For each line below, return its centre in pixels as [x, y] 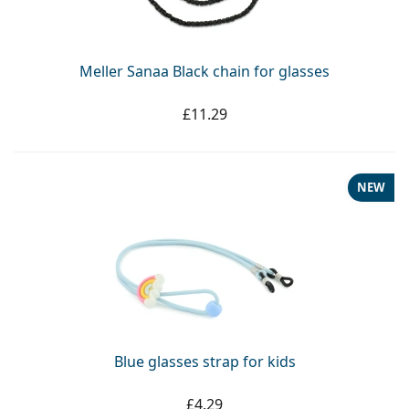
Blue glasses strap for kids [204, 361]
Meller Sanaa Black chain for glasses [204, 71]
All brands [62, 86]
